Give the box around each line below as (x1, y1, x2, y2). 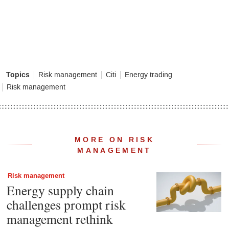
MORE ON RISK (75, 134, 154, 145)
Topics (6, 70, 30, 80)
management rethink (6, 210, 113, 227)
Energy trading (125, 70, 172, 79)
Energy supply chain (6, 181, 114, 199)
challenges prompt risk (6, 195, 126, 213)
